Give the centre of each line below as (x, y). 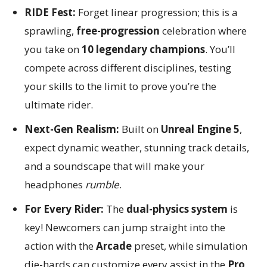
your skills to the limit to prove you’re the (120, 86)
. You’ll (220, 49)
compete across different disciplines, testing (128, 68)
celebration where (203, 31)
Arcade (114, 246)
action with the (60, 246)
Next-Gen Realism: (72, 129)
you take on (53, 49)
